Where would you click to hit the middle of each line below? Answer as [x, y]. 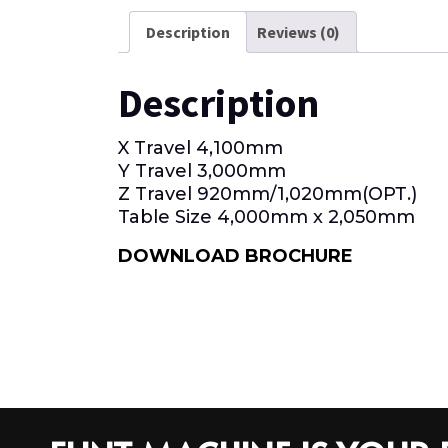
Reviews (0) [298, 31]
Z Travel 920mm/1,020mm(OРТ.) [267, 193]
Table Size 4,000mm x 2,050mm [266, 216]
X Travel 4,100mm [200, 147]
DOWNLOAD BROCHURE [235, 255]
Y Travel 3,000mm [202, 170]
